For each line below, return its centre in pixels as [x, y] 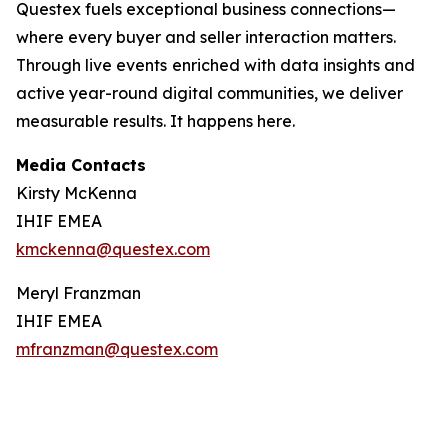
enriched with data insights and [293, 65]
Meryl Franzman [78, 293]
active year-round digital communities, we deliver [209, 93]
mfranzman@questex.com [117, 349]
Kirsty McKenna [76, 193]
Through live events [91, 65]
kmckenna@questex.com [113, 249]
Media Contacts [81, 165]
